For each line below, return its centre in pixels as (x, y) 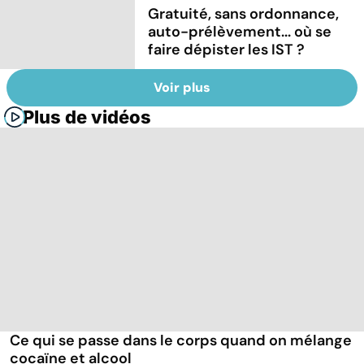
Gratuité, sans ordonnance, (244, 13)
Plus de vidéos (87, 117)
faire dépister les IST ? (227, 49)
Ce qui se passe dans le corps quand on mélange (181, 341)
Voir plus (182, 88)
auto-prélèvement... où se (240, 31)
